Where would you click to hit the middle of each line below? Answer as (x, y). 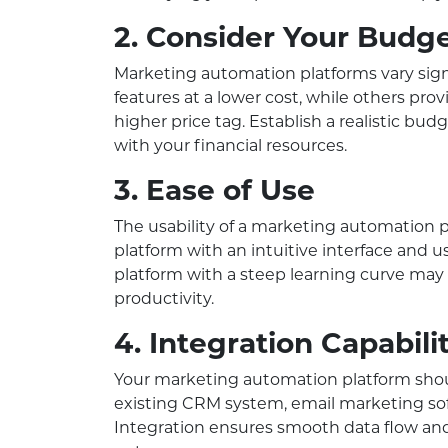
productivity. (164, 299)
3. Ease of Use (214, 190)
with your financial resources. (230, 146)
